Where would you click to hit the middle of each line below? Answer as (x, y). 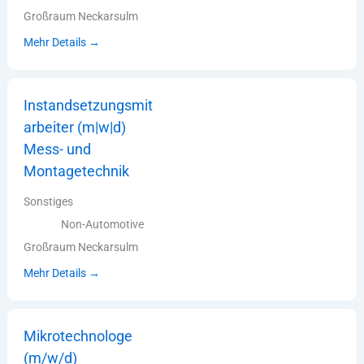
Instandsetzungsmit (89, 106)
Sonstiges (49, 201)
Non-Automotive (103, 224)
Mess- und (58, 149)
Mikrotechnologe (78, 336)
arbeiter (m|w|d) (75, 128)
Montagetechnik (77, 171)
